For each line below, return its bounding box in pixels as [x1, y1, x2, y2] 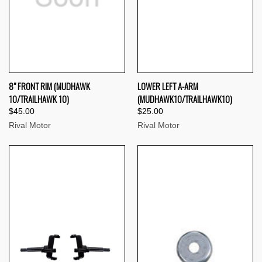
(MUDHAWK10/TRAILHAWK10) [137, 92, 232, 106]
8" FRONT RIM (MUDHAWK [9, 80, 90, 93]
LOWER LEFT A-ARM [137, 80, 198, 93]
